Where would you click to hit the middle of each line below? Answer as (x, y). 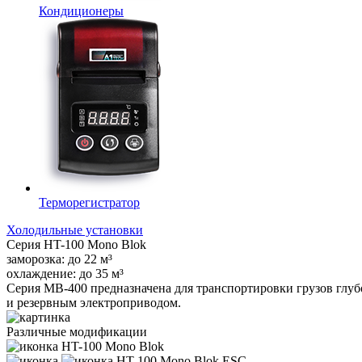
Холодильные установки (75, 229)
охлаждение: (43, 273)
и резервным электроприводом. (94, 302)
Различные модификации (77, 331)
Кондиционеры (81, 11)
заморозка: (37, 259)
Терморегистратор (89, 202)
